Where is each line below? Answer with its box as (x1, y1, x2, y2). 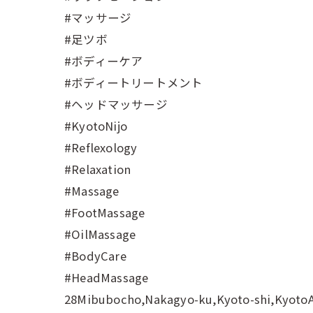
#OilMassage (64, 226, 136, 242)
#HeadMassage (64, 269, 149, 286)
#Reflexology (64, 139, 138, 156)
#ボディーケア (64, 52, 143, 69)
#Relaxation (64, 161, 131, 177)
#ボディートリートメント (64, 74, 203, 91)
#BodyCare (64, 247, 126, 264)
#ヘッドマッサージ (64, 96, 168, 112)
